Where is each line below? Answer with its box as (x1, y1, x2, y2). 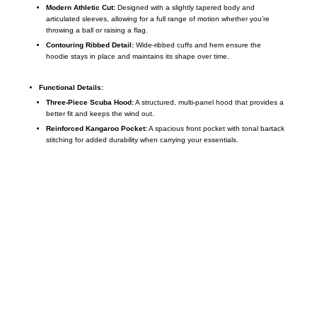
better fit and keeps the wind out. (45, 109, 154, 117)
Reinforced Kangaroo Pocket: (45, 124, 147, 132)
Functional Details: (38, 83, 103, 91)
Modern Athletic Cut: (45, 3, 115, 11)
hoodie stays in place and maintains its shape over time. (45, 52, 229, 60)
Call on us (66, 221, 127, 236)
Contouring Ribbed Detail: (45, 40, 134, 49)
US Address (66, 296, 138, 311)
